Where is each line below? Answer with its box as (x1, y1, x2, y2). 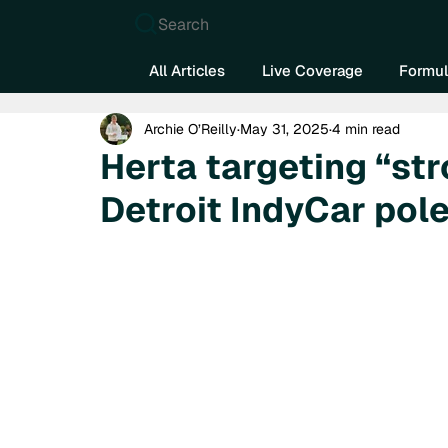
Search (158, 13, 210, 35)
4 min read (332, 119, 400, 138)
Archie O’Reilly (144, 119, 237, 138)
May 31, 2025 (240, 119, 329, 138)
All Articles (149, 60, 226, 80)
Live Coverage (261, 60, 363, 80)
